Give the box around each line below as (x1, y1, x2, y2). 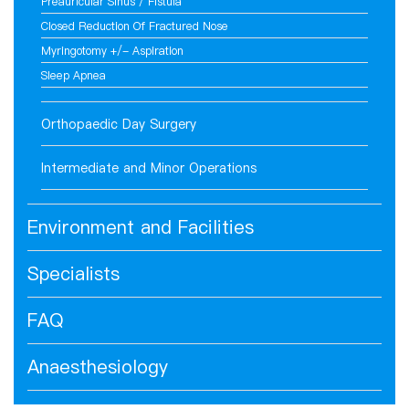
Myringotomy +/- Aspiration (41, 43, 184, 59)
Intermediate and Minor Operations (41, 159, 257, 178)
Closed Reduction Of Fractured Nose (41, 18, 228, 35)
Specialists (27, 261, 120, 288)
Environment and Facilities (27, 215, 254, 241)
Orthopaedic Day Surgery (41, 115, 196, 134)
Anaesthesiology (27, 354, 168, 381)
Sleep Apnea (41, 68, 106, 84)
